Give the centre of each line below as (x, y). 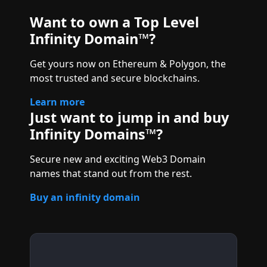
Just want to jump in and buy (129, 117)
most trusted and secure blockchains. (115, 78)
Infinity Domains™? (96, 134)
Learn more (57, 102)
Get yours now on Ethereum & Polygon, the (128, 64)
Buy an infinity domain (85, 197)
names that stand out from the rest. (111, 173)
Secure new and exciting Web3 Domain (118, 159)
